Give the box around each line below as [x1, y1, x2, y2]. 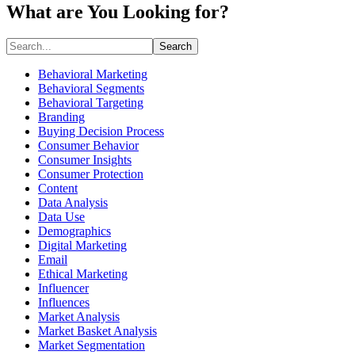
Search [159, 40, 192, 53]
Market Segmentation [38, 338, 145, 353]
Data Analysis [38, 196, 108, 210]
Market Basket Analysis [38, 324, 157, 338]
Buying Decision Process [38, 124, 164, 139]
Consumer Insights [38, 153, 132, 167]
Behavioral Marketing [38, 67, 147, 82]
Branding [38, 110, 85, 124]
